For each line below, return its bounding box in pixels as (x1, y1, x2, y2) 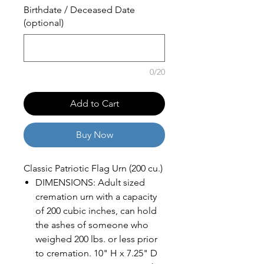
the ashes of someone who (35, 219, 148, 231)
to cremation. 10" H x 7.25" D (35, 247, 157, 259)
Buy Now (75, 129, 113, 141)
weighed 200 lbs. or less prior (35, 233, 157, 245)
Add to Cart (70, 98, 119, 110)
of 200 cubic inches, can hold (35, 205, 157, 217)
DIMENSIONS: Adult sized (35, 177, 145, 189)
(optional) (24, 17, 64, 29)
